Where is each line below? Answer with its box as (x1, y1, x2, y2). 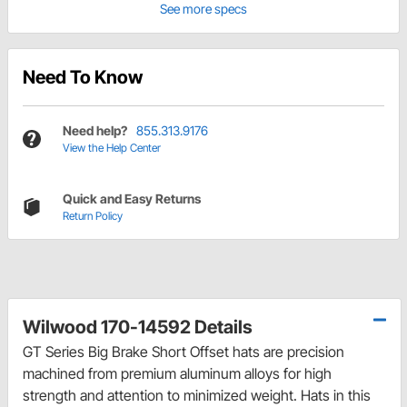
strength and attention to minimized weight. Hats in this (23, 386, 371, 405)
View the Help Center (63, 141, 161, 155)
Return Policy (63, 209, 123, 223)
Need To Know (23, 66, 143, 89)
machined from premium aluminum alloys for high (23, 364, 332, 383)
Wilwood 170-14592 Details (23, 316, 253, 339)
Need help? (63, 123, 127, 139)
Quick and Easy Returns (63, 191, 201, 207)
